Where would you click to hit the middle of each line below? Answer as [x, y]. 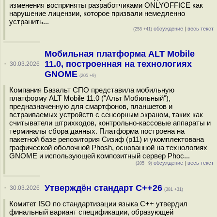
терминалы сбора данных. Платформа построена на [97, 131]
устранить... [29, 22]
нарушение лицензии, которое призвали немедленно [97, 13]
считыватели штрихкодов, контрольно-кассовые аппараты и [110, 123]
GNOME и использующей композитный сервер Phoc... [100, 156]
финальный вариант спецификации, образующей [91, 212]
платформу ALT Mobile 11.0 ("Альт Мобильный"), [90, 98]
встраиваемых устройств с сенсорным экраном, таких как [106, 115]
